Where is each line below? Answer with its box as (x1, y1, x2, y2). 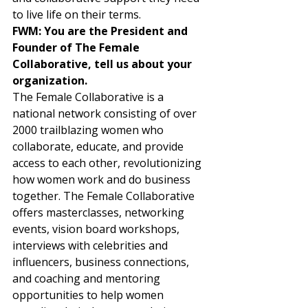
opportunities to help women (12, 287, 166, 302)
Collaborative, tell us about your (12, 56, 195, 71)
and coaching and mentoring (12, 271, 163, 286)
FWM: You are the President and (12, 23, 190, 38)
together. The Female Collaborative (12, 188, 197, 203)
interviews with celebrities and (12, 238, 170, 253)
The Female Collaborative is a (12, 89, 166, 104)
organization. (12, 73, 90, 88)
